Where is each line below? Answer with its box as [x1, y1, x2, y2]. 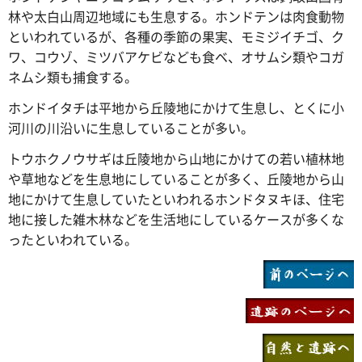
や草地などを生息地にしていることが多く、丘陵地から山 [8, 168, 344, 188]
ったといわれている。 [8, 229, 137, 249]
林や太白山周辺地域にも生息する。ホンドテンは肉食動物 [8, 6, 344, 27]
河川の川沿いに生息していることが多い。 [8, 117, 254, 137]
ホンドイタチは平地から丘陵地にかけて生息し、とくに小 [8, 97, 344, 117]
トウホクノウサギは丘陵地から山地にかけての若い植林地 [8, 148, 344, 168]
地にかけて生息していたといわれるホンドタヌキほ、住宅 [8, 188, 344, 208]
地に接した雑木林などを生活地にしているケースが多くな [8, 208, 344, 229]
